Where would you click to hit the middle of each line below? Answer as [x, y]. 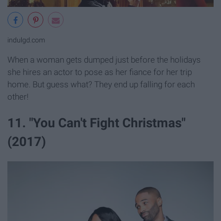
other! [18, 96]
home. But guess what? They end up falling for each [101, 84]
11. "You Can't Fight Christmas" [96, 123]
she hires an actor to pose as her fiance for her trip [100, 72]
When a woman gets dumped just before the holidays [104, 59]
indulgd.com [26, 40]
